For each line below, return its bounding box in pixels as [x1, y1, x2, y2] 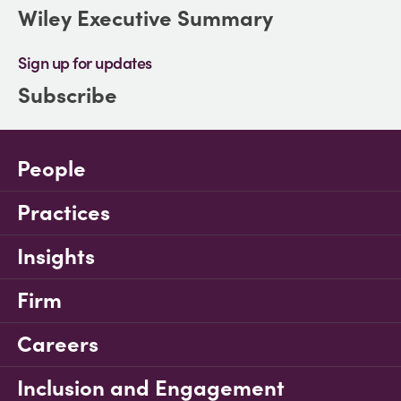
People [17, 155, 86, 183]
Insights [17, 243, 95, 270]
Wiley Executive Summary [18, 4, 273, 32]
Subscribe [18, 81, 117, 109]
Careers [17, 330, 98, 358]
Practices [17, 199, 110, 226]
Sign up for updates [18, 53, 152, 73]
